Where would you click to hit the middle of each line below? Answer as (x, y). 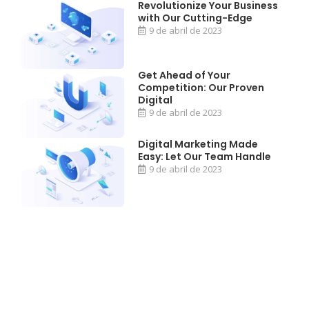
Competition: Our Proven (201, 87)
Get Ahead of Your (185, 75)
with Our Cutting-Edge (196, 18)
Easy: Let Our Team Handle (205, 156)
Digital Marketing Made (198, 144)
